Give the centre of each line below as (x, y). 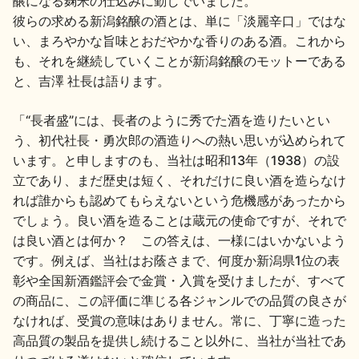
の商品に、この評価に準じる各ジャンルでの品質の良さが (179, 300)
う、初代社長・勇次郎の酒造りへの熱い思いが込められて (179, 140)
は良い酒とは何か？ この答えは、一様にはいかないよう (179, 240)
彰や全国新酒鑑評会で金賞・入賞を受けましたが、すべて (179, 280)
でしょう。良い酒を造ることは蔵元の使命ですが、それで (179, 220)
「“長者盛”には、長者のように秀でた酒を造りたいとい (171, 120)
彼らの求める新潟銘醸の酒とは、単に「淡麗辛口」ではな (179, 20)
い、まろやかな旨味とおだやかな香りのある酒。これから (179, 40)
